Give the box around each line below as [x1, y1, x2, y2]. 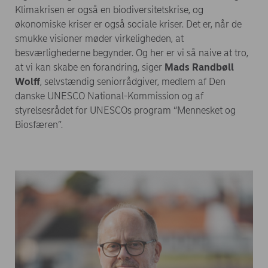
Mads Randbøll [165, 62, 234, 74]
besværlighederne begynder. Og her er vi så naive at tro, [15, 47, 248, 59]
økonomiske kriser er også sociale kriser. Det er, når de [15, 19, 242, 31]
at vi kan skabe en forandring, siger [15, 62, 165, 74]
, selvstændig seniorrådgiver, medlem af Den [40, 76, 226, 88]
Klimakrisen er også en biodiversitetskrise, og [15, 4, 203, 16]
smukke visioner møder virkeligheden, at [15, 33, 184, 45]
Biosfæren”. [15, 119, 65, 131]
